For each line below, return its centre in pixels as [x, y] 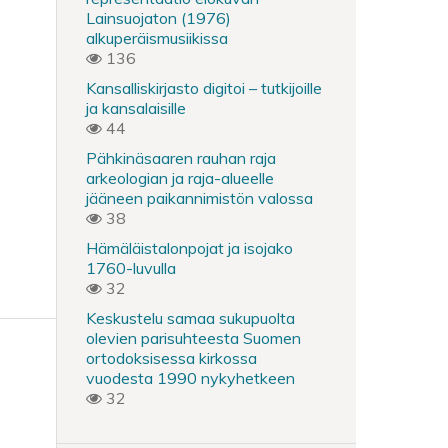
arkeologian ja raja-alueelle [180, 178]
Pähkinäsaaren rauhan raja [181, 158]
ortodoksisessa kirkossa [171, 358]
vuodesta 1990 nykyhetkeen [190, 378]
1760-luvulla [131, 268]
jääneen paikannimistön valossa [199, 198]
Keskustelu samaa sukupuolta [190, 318]
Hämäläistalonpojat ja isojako [189, 248]
